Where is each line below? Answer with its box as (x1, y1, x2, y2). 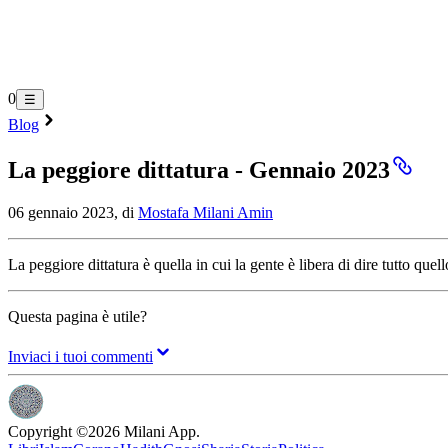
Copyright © (8, 423, 88, 441)
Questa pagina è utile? (8, 307, 147, 325)
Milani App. (120, 423, 200, 441)
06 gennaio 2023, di (8, 203, 138, 221)
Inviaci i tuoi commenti (8, 347, 153, 365)
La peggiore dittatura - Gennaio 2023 (8, 156, 390, 183)
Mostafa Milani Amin (138, 203, 273, 221)
